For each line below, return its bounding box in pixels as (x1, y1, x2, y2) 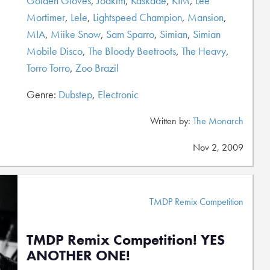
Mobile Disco (27, 44, 83, 58)
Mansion (187, 10, 224, 24)
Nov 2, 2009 (193, 141, 243, 154)
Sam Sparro (106, 27, 154, 41)
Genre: (27, 87, 58, 101)
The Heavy (181, 44, 226, 58)
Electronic (98, 87, 139, 101)
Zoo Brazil (75, 61, 119, 75)
